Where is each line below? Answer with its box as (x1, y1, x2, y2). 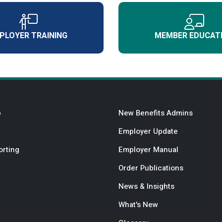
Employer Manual (118, 144, 178, 155)
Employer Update (118, 125, 178, 137)
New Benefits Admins (118, 107, 193, 118)
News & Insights (118, 180, 174, 192)
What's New (118, 199, 158, 210)
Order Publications (118, 162, 183, 173)
